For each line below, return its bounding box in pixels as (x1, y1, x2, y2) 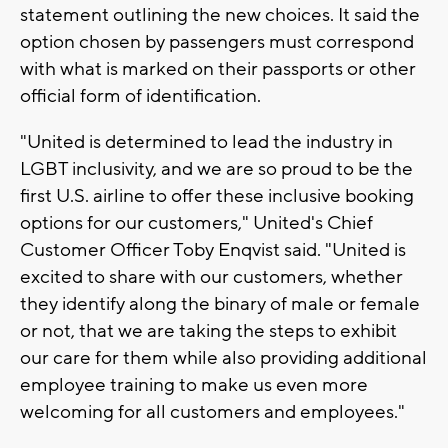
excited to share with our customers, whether (20, 265, 403, 290)
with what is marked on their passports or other (20, 57, 416, 82)
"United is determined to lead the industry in (20, 130, 393, 155)
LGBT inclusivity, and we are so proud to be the (20, 157, 413, 182)
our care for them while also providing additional (20, 346, 427, 371)
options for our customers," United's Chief (20, 211, 373, 236)
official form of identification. (20, 84, 261, 109)
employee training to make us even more (20, 373, 368, 398)
